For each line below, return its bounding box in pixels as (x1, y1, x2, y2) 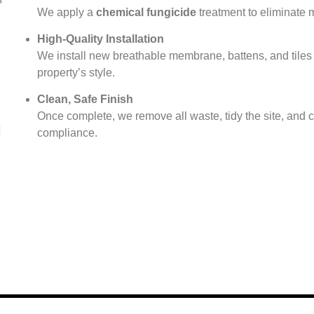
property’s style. (36, 66, 115, 78)
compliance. (36, 127, 97, 139)
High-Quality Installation (36, 32, 164, 45)
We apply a (36, 6, 96, 18)
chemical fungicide (95, 6, 196, 18)
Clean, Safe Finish (36, 93, 133, 106)
